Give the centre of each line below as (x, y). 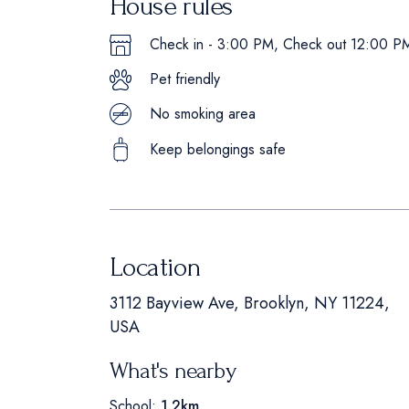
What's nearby (173, 371)
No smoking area (203, 114)
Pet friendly (185, 79)
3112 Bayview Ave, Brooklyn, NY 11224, (250, 304)
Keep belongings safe (218, 150)
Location (156, 267)
